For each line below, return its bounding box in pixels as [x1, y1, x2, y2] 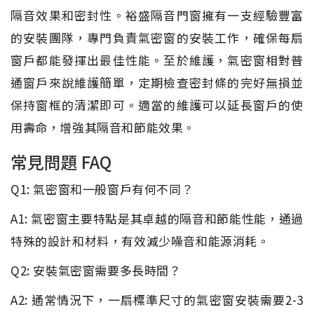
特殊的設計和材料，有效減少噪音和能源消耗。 [11, 231, 270, 250]
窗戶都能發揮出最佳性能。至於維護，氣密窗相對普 [11, 50, 303, 69]
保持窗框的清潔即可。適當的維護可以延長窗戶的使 [11, 95, 303, 114]
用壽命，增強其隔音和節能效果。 [11, 118, 196, 136]
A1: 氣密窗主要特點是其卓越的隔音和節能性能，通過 [11, 209, 303, 227]
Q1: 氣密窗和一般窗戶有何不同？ [11, 179, 194, 198]
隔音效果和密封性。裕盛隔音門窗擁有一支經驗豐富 [11, 6, 303, 24]
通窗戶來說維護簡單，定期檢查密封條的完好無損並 [11, 73, 303, 91]
